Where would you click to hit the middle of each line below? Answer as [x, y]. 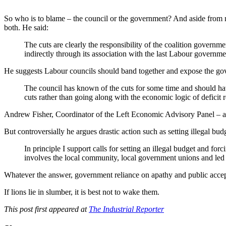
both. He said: [26, 27]
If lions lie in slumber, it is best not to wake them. [82, 192]
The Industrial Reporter [126, 209]
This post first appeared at [46, 209]
